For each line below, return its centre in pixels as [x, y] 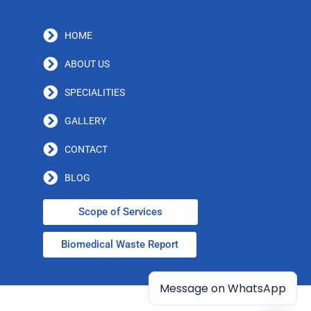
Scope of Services [120, 212]
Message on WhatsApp [223, 288]
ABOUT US [87, 64]
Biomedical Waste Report [119, 244]
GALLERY [86, 121]
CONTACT [86, 149]
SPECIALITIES [95, 92]
